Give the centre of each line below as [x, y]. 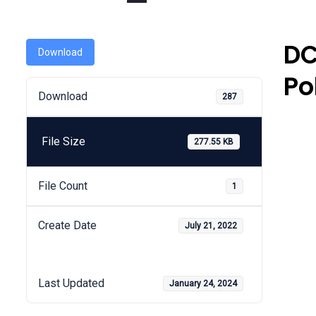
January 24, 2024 [203, 284]
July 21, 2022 [211, 226]
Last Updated [71, 283]
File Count [63, 186]
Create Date [67, 225]
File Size [64, 141]
